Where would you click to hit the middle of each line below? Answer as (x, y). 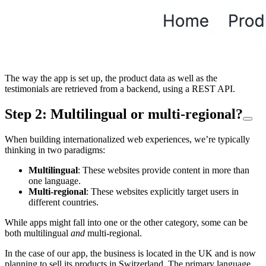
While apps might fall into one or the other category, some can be (126, 222)
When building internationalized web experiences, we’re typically (127, 139)
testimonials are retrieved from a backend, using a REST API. (120, 88)
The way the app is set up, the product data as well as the (111, 78)
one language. (55, 180)
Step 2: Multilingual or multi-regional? (124, 114)
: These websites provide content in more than (164, 170)
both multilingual (38, 233)
